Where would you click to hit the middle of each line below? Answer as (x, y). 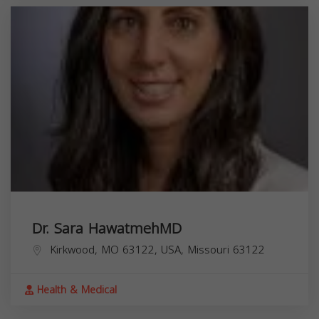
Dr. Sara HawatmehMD (107, 228)
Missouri (208, 250)
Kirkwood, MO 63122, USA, (119, 250)
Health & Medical (75, 290)
